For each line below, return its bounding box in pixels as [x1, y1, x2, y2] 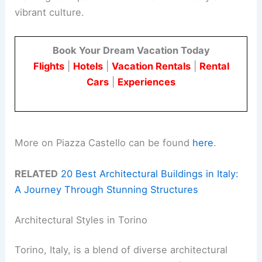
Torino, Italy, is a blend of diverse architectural [15, 244, 228, 256]
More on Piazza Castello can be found [15, 136, 193, 149]
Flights [33, 60, 64, 72]
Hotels [73, 60, 103, 72]
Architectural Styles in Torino [15, 213, 148, 226]
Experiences [118, 75, 175, 88]
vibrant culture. [15, 6, 85, 19]
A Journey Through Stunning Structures [15, 184, 199, 195]
